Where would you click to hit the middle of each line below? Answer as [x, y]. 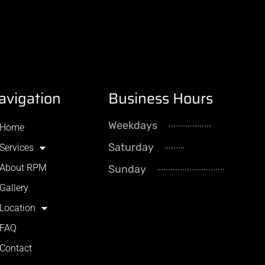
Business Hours [161, 99]
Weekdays [133, 126]
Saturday [131, 148]
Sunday [127, 169]
